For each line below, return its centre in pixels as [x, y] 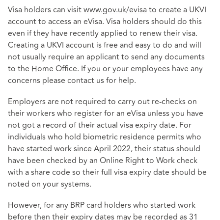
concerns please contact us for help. [72, 81]
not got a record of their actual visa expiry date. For [100, 125]
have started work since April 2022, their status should [104, 149]
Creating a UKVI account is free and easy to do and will [105, 45]
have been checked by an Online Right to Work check [103, 161]
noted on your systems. [50, 184]
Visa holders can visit [46, 10]
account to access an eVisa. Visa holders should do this [105, 22]
